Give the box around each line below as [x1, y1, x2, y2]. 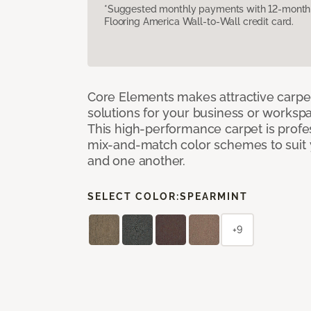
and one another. [87, 153, 186, 168]
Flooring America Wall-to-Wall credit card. [104, 15, 294, 27]
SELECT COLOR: [87, 190, 180, 202]
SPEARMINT [180, 190, 248, 202]
